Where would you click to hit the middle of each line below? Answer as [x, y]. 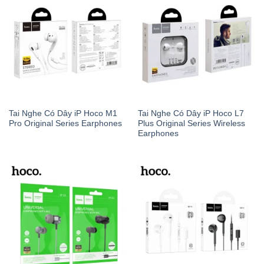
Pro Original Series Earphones [65, 124]
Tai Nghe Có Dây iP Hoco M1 [63, 114]
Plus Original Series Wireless [191, 124]
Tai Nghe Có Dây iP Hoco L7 [191, 114]
